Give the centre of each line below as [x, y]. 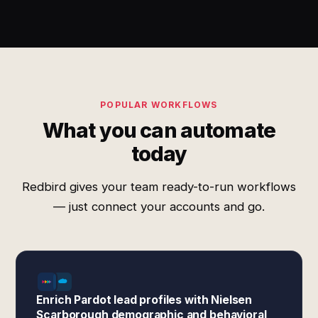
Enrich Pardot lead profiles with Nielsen [144, 300]
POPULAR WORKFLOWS [159, 105]
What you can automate [159, 130]
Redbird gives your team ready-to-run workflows [159, 187]
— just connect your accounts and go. [159, 207]
